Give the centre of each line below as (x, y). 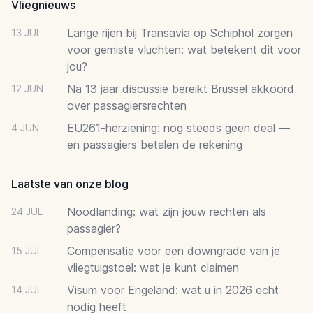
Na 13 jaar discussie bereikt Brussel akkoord (181, 88)
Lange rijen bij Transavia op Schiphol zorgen (180, 32)
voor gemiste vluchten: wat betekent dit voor (184, 49)
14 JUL (27, 289)
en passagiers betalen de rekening (155, 144)
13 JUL (26, 32)
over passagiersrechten (127, 105)
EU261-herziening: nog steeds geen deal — (179, 128)
